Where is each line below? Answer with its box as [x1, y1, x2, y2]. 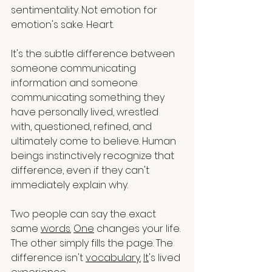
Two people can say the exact [11, 207, 158, 222]
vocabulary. [86, 251, 141, 265]
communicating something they [11, 90, 167, 105]
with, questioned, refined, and [11, 120, 154, 134]
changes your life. [94, 222, 183, 236]
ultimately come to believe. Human [11, 134, 178, 149]
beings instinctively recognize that [11, 149, 177, 163]
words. [41, 222, 71, 236]
